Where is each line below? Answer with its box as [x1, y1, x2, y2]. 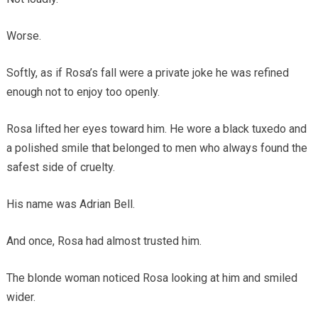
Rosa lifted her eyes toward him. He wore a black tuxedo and [6, 121, 307, 136]
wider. [6, 290, 35, 304]
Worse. [6, 28, 41, 43]
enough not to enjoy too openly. [6, 84, 160, 99]
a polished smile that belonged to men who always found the [6, 141, 307, 155]
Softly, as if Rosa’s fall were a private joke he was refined [6, 65, 289, 79]
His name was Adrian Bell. [6, 197, 135, 211]
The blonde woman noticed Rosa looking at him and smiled [6, 270, 297, 285]
